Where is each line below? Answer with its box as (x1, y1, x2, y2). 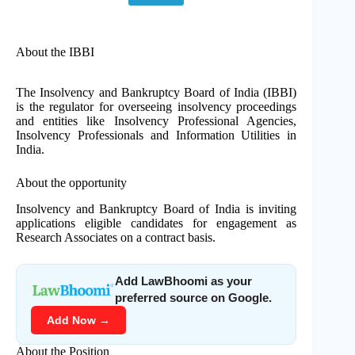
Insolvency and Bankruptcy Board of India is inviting (16, 201, 297, 216)
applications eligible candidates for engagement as (16, 216, 297, 230)
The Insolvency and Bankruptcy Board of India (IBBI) (16, 85, 297, 99)
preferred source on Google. (115, 290, 273, 304)
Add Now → (47, 313, 110, 326)
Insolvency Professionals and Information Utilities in (16, 128, 297, 142)
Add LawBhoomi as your (115, 273, 253, 288)
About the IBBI (16, 45, 94, 59)
